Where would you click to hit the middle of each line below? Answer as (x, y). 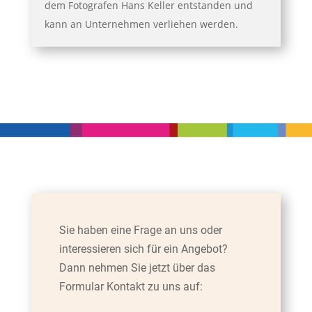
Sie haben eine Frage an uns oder (140, 230)
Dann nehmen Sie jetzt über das (137, 267)
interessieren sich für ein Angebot (140, 249)
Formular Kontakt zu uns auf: (131, 286)
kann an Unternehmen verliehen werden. (141, 24)
